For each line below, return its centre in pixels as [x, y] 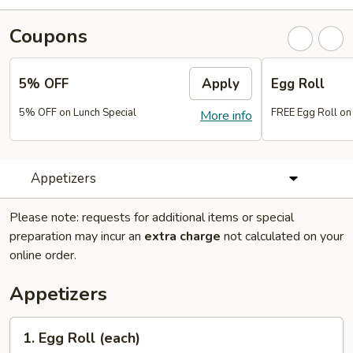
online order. [43, 255]
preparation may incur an [77, 236]
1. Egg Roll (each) [82, 338]
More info [226, 116]
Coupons [48, 36]
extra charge [182, 236]
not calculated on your [282, 236]
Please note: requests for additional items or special [152, 217]
